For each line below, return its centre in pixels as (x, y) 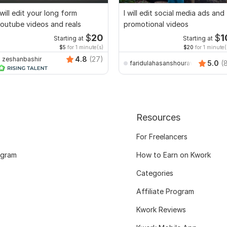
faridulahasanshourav (162, 63)
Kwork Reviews (161, 210)
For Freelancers (162, 137)
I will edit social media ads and (174, 13)
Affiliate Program (165, 192)
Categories (155, 173)
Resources (158, 118)
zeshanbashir (22, 59)
